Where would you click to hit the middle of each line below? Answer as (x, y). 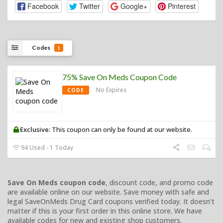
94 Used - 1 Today (47, 147)
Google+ (134, 6)
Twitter (89, 6)
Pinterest (181, 6)
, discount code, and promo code (159, 182)
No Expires (111, 90)
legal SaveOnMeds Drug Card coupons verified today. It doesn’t (111, 201)
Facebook (43, 6)
